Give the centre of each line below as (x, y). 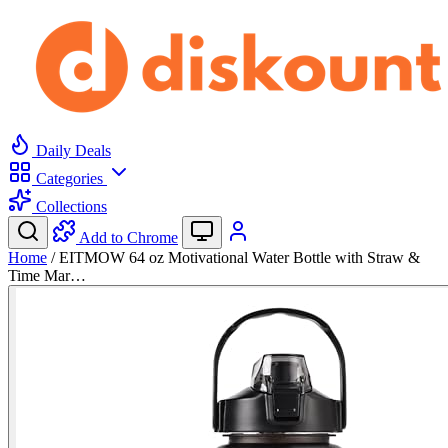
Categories (69, 178)
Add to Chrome (128, 237)
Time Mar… (47, 275)
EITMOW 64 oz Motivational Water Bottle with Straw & (239, 257)
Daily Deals (71, 150)
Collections (69, 206)
